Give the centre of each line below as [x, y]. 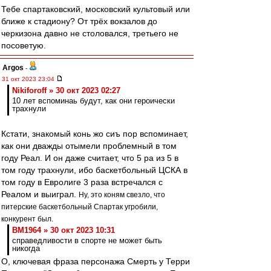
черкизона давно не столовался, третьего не [90, 33]
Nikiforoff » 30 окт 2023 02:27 [66, 90]
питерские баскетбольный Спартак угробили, [80, 207]
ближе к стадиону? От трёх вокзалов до [79, 21]
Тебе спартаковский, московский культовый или [96, 9]
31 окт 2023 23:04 [29, 79]
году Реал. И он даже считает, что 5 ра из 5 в [90, 158]
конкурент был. [27, 219]
